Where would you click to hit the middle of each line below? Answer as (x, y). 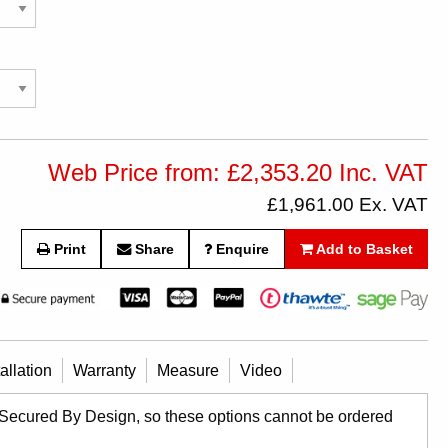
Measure (188, 370)
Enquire (241, 249)
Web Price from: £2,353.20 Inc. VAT (238, 172)
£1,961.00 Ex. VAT (348, 204)
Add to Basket (363, 249)
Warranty (104, 370)
